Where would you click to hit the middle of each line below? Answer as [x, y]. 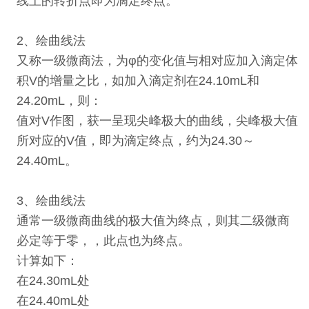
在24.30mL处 [54, 281]
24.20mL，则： [59, 101]
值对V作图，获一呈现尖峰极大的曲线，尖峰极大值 [157, 121]
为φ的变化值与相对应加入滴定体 [207, 61]
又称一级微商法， [66, 61]
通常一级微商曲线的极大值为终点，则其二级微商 [153, 221]
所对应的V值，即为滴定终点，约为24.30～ [135, 141]
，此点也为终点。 [140, 241]
